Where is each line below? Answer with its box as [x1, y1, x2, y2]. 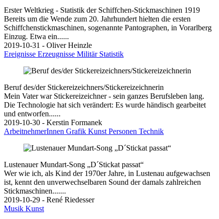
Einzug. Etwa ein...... [4, 32, 69, 41]
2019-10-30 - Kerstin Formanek [4, 118, 102, 127]
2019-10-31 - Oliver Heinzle [4, 41, 92, 49]
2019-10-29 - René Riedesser [4, 195, 94, 204]
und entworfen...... [4, 109, 61, 118]
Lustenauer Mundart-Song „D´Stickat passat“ [4, 160, 144, 169]
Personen [109, 127, 139, 135]
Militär [77, 49, 99, 58]
